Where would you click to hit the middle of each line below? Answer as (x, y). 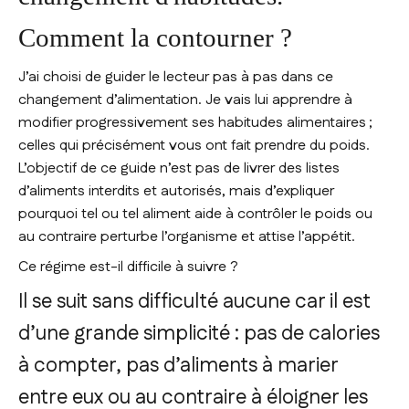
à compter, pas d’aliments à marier (178, 365)
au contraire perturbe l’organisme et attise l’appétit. (187, 236)
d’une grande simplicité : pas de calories (199, 333)
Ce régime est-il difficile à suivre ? (130, 267)
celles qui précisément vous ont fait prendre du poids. (194, 145)
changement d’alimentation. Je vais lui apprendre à (185, 100)
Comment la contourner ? (155, 37)
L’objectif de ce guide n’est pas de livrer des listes (179, 168)
